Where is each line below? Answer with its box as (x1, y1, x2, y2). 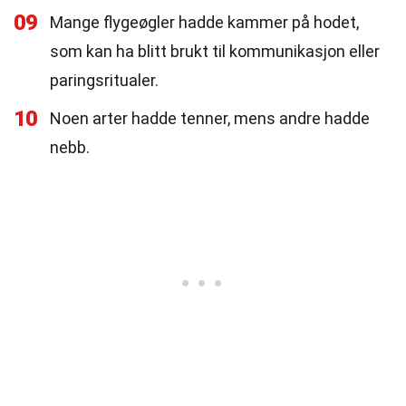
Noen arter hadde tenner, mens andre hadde (50, 109, 370, 128)
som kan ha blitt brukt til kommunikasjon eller (50, 42, 380, 61)
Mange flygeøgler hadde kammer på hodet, (50, 13, 359, 32)
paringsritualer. (50, 71, 159, 90)
